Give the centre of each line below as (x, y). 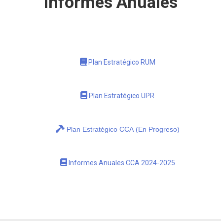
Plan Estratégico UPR (121, 96)
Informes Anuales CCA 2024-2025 (121, 163)
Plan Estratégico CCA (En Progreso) (122, 129)
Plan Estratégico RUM (121, 62)
